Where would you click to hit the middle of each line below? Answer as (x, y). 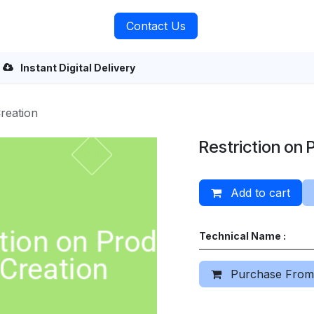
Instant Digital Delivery (78, 67)
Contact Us (156, 26)
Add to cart (259, 193)
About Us (67, 26)
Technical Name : (243, 236)
